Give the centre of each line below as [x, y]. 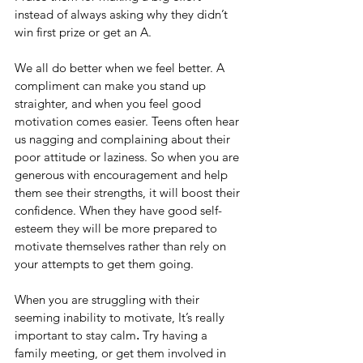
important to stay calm [75, 335]
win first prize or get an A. [83, 32]
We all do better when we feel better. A [121, 68]
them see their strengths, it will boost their [129, 193]
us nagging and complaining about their [124, 139]
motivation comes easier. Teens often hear [128, 122]
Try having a [175, 335]
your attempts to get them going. [104, 264]
